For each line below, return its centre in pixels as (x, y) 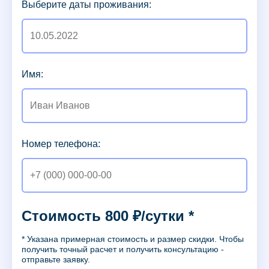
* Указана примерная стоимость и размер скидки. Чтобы (133, 239)
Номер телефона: (61, 144)
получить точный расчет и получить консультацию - (123, 249)
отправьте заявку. (56, 260)
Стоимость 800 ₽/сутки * (108, 216)
